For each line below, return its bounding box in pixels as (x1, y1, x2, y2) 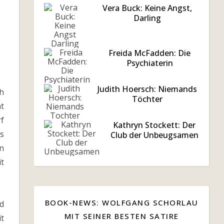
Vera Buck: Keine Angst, (102, 2, 192, 13)
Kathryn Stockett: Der (113, 119, 195, 130)
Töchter (132, 93, 163, 104)
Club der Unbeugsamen (110, 129, 198, 140)
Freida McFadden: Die (108, 47, 190, 58)
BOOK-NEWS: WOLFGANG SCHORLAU (44, 197, 198, 207)
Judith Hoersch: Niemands (97, 83, 197, 94)
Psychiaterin (126, 57, 173, 68)
